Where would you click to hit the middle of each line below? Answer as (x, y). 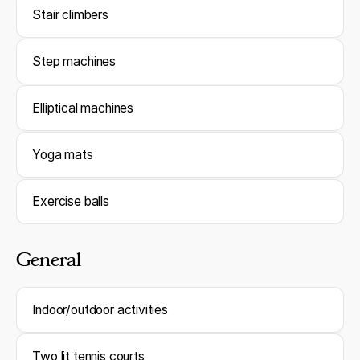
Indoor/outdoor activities (100, 309)
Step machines (74, 62)
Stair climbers (70, 15)
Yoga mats (63, 155)
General (48, 260)
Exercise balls (71, 202)
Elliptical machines (83, 108)
